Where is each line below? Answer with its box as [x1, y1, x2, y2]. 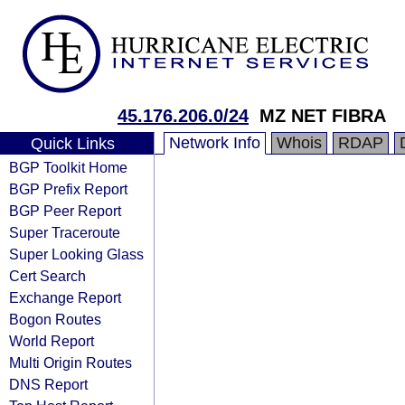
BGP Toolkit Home [9, 159, 127, 175]
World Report [9, 333, 94, 349]
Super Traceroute [9, 224, 120, 240]
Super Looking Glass [9, 246, 144, 262]
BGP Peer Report [9, 202, 121, 219]
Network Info [169, 134, 260, 152]
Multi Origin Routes [9, 354, 132, 371]
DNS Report [9, 376, 88, 392]
